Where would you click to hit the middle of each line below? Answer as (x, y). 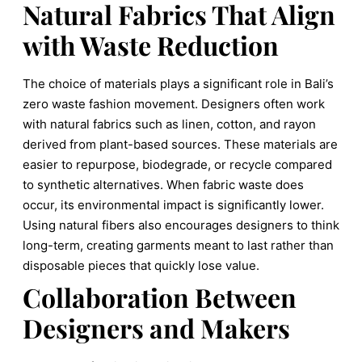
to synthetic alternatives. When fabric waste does (163, 184)
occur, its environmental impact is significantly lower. (173, 204)
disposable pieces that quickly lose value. (141, 265)
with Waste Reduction (151, 44)
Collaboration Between (160, 297)
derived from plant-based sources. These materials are (180, 144)
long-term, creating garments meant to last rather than (178, 245)
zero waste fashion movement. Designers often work (174, 103)
